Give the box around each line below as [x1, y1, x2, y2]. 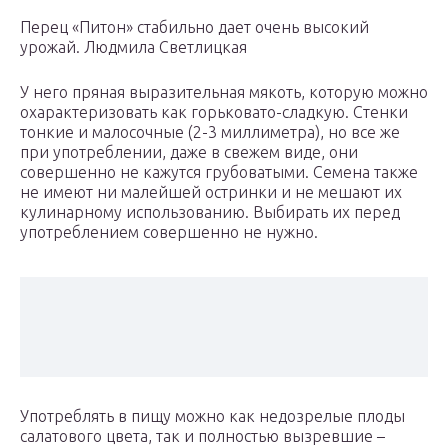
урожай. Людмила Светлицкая [20, 38, 247, 57]
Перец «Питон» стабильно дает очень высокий [20, 18, 369, 37]
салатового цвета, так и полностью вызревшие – [20, 427, 385, 446]
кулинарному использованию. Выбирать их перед [20, 203, 400, 222]
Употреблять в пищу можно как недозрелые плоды [20, 407, 405, 426]
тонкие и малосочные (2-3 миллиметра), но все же [20, 123, 400, 142]
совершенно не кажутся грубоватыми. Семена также [20, 163, 418, 182]
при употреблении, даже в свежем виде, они [20, 143, 358, 162]
